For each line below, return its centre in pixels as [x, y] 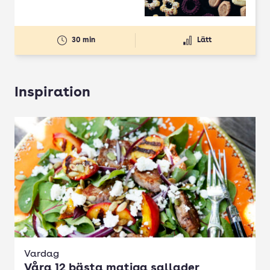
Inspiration [52, 93]
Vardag [42, 254]
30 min [83, 40]
